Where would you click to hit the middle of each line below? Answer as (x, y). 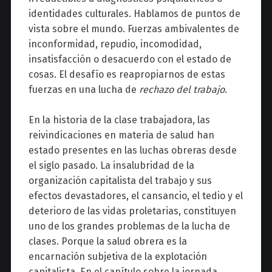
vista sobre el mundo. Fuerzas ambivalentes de (134, 29)
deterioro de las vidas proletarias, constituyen (132, 211)
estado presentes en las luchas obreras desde (132, 151)
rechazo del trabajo (182, 89)
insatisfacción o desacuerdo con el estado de (130, 59)
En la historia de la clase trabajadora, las (119, 120)
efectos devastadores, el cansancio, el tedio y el (135, 196)
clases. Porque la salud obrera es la (107, 242)
